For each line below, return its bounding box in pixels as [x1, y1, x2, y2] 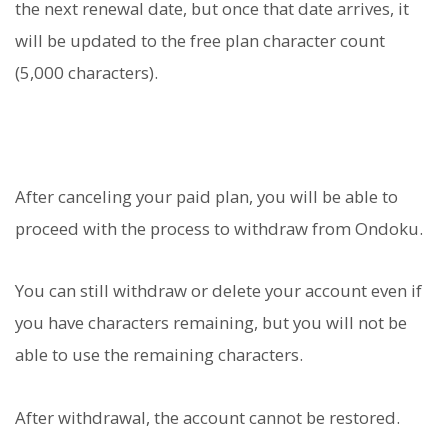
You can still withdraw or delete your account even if [15, 279, 422, 303]
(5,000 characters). [15, 60, 158, 84]
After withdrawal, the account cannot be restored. [15, 405, 400, 429]
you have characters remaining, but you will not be [15, 311, 407, 335]
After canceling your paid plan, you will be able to [15, 185, 398, 209]
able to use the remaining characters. [15, 343, 303, 367]
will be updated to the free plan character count [15, 28, 385, 52]
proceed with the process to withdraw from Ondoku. [15, 217, 423, 241]
